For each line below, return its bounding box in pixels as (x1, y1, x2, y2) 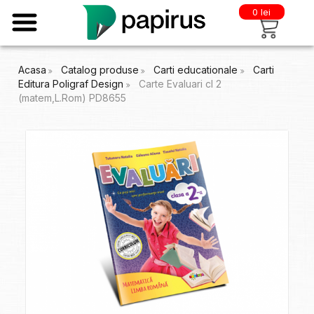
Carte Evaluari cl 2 (138, 78, 221, 90)
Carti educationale (153, 64, 240, 76)
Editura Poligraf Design (18, 78, 126, 90)
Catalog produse (60, 64, 139, 76)
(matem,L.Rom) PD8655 (18, 92, 126, 104)
